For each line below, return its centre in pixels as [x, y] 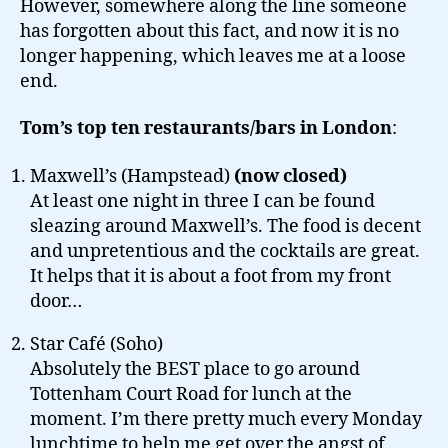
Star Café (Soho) [96, 344]
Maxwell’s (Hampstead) [132, 176]
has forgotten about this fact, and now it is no [209, 31]
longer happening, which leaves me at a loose [213, 56]
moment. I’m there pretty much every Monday [226, 419]
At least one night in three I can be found [202, 201]
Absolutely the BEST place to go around [195, 369]
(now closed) [290, 176]
